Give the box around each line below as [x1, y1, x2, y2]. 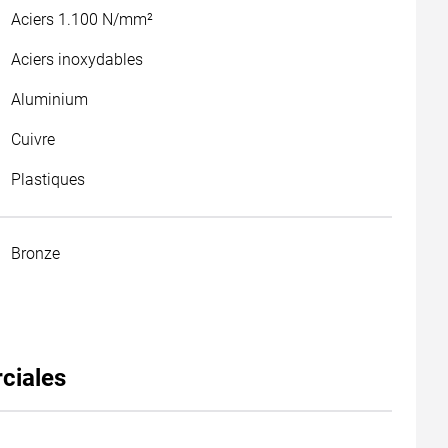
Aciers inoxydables [10, 50, 143, 69]
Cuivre [10, 130, 55, 149]
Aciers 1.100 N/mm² [10, 10, 153, 29]
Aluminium [10, 90, 88, 109]
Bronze [10, 244, 60, 263]
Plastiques [10, 170, 85, 189]
